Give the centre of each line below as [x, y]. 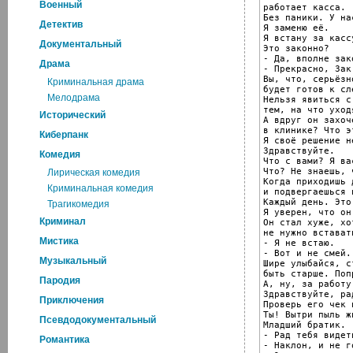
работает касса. [305, 7]
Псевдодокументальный [98, 320]
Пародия [60, 281]
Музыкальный [73, 261]
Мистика [59, 241]
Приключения [72, 300]
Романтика [65, 340]
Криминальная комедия [100, 188]
